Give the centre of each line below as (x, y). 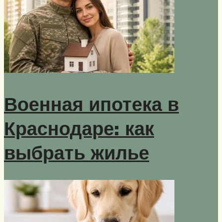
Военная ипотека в (91, 104)
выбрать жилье (77, 152)
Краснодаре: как (79, 128)
